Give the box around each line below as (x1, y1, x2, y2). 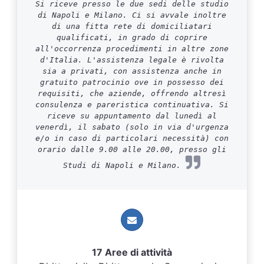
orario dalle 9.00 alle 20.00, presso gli (38, 145, 226, 154)
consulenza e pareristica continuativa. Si (35, 100, 229, 109)
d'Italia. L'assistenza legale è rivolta (40, 55, 224, 64)
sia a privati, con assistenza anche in (42, 67, 222, 75)
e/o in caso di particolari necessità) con (35, 134, 229, 143)
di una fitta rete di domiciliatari (52, 22, 212, 31)
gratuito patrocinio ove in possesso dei (40, 78, 224, 87)
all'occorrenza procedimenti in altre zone (35, 44, 229, 53)
